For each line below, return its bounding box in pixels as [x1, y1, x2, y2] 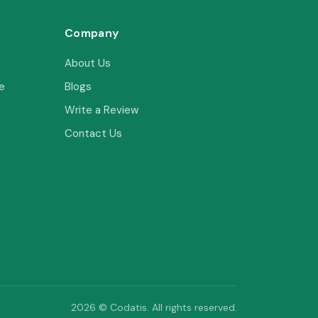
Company [65, 25, 119, 40]
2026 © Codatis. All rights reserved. [71, 301, 237, 314]
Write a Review [65, 102, 138, 117]
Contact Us [65, 126, 122, 141]
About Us [65, 55, 111, 70]
